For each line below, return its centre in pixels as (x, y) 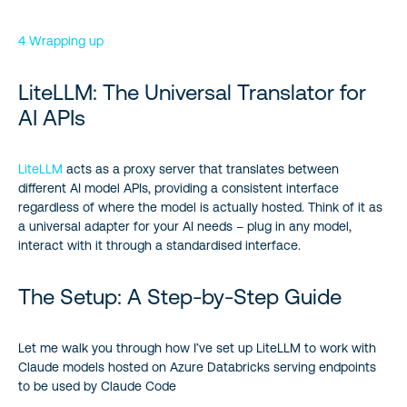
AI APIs (52, 118)
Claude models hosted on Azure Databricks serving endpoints (197, 367)
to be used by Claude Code (97, 386)
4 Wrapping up (61, 41)
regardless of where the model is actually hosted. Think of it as (200, 207)
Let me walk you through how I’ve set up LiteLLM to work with (197, 348)
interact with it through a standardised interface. (159, 245)
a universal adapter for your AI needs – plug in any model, (185, 226)
